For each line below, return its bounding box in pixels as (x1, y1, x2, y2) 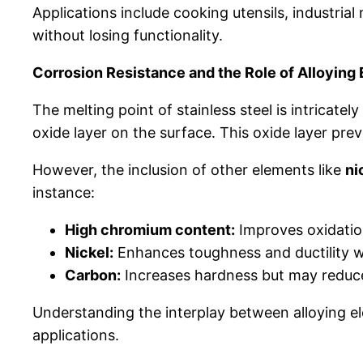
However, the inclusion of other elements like (32, 161, 345, 179)
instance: (32, 184, 95, 202)
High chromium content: (65, 221, 235, 239)
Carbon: (65, 267, 121, 284)
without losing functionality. (32, 27, 223, 45)
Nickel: (65, 244, 113, 262)
